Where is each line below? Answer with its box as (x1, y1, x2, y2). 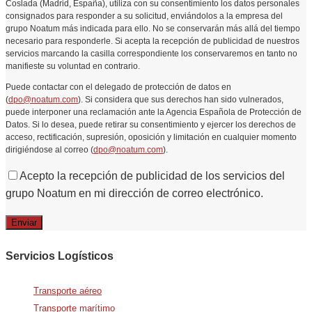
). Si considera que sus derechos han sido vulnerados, (78, 94, 283, 104)
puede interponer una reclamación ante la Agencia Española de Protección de (6, 107, 302, 117)
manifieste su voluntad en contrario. (6, 61, 140, 71)
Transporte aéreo (33, 285, 102, 296)
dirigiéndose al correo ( (6, 144, 93, 155)
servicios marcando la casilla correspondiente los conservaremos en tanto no (6, 48, 297, 58)
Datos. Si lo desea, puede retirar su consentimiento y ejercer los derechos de (6, 119, 296, 130)
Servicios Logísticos (6, 249, 114, 262)
